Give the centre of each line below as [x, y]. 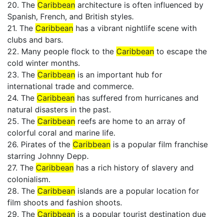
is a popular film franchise [159, 144]
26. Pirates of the [40, 144]
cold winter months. [44, 63]
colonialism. [29, 179]
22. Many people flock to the [62, 51]
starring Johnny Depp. [48, 156]
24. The [22, 98]
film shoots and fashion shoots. [65, 202]
